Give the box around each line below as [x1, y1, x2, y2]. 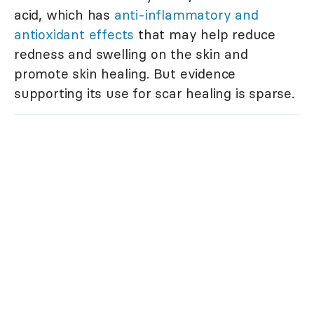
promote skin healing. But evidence [14, 65, 236, 83]
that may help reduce [134, 26, 276, 43]
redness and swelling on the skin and [14, 46, 248, 63]
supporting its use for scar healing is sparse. [14, 85, 294, 102]
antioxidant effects [14, 26, 135, 43]
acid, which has [14, 6, 114, 24]
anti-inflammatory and [114, 6, 259, 24]
